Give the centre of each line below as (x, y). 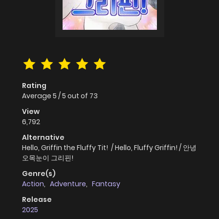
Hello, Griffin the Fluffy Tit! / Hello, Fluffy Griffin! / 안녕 (109, 148)
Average (37, 96)
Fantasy (106, 184)
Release (37, 200)
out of (78, 96)
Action (33, 184)
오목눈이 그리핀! (48, 158)
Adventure (68, 184)
